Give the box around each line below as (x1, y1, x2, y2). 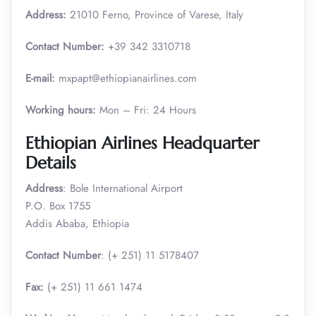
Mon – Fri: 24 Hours (96, 102, 196, 118)
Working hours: (25, 102, 96, 118)
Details (25, 152, 76, 174)
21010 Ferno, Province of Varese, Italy (66, 7, 243, 23)
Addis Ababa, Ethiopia (25, 216, 129, 231)
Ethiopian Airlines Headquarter (25, 133, 259, 154)
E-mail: (25, 71, 55, 86)
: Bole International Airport (63, 181, 183, 196)
